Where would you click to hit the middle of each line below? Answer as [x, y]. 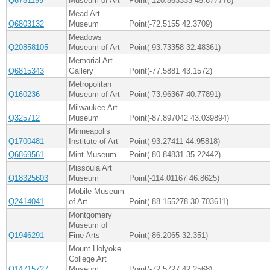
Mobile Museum [96, 192]
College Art [88, 259]
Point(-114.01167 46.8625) [174, 178]
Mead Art [84, 14]
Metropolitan [90, 84]
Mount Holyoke [95, 249]
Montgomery [90, 215]
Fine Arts [84, 236]
